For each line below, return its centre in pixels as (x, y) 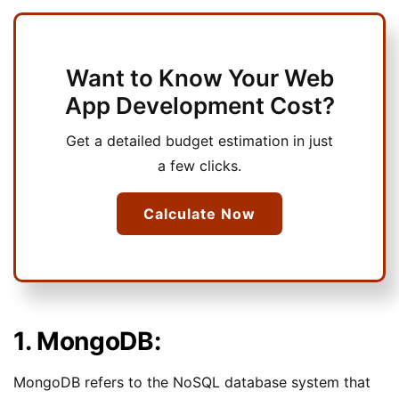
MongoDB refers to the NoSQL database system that (192, 382)
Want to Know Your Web (199, 77)
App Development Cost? (199, 105)
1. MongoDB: (87, 341)
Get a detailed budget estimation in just (199, 140)
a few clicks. (199, 165)
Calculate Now (199, 213)
